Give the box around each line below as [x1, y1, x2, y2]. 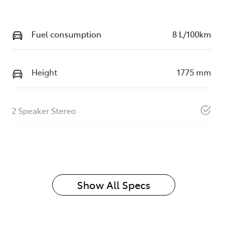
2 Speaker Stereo [11, 104, 76, 116]
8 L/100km [172, 28, 211, 40]
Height [31, 66, 57, 78]
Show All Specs [77, 177, 150, 192]
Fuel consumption [31, 28, 101, 40]
